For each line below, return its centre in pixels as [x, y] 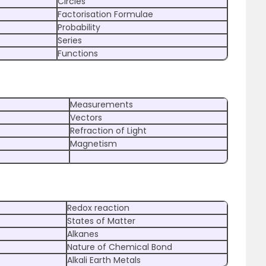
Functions [78, 53]
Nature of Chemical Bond [120, 247]
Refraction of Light [108, 131]
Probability [79, 27]
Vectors [86, 118]
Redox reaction [98, 208]
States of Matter [101, 221]
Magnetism [94, 144]
